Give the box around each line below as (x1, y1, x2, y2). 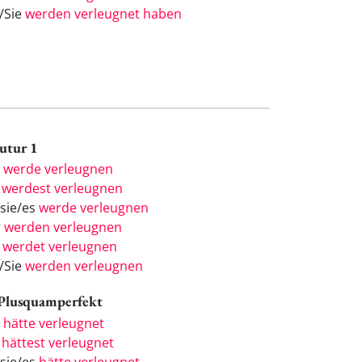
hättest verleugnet (2, 334, 114, 352)
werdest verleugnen (2, 179, 123, 198)
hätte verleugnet (3, 314, 104, 333)
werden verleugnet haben (25, 4, 182, 23)
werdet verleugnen (2, 238, 117, 256)
